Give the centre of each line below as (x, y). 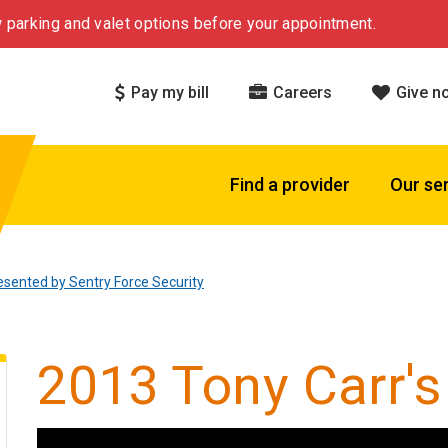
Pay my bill (168, 92)
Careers (300, 92)
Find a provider (290, 184)
